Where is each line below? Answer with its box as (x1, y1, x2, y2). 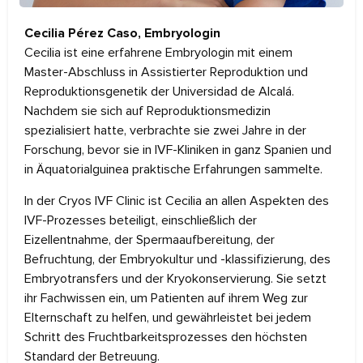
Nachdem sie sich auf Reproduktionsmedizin (24, 103, 271, 120)
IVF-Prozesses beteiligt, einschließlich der (24, 211, 257, 228)
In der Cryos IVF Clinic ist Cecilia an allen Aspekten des (24, 192, 329, 209)
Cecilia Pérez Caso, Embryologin (24, 27, 220, 41)
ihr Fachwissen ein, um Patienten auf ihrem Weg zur (24, 289, 308, 306)
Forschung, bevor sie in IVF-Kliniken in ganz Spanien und (24, 142, 331, 159)
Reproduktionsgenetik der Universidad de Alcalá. (24, 83, 294, 100)
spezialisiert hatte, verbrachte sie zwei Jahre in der (24, 122, 306, 139)
